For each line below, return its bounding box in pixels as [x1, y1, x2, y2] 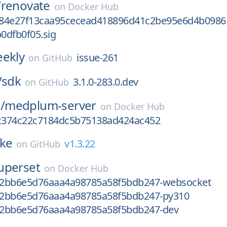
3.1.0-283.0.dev [73, 75, 138, 89]
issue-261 [77, 51, 119, 64]
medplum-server [5, 97, 96, 113]
